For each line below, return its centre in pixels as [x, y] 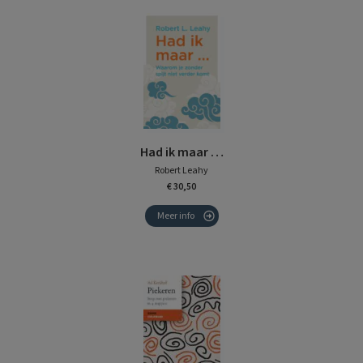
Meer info [175, 216]
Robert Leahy [181, 170]
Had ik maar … [181, 152]
